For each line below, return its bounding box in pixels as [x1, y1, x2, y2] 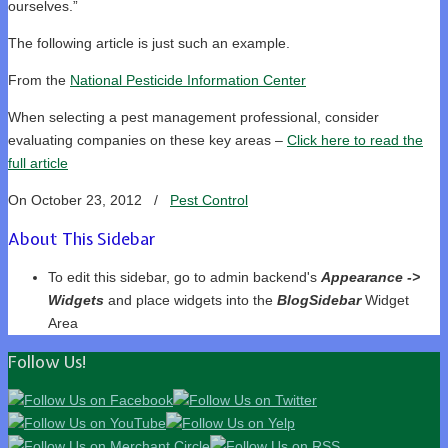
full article [8, 154, 68, 171]
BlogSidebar [277, 291, 361, 308]
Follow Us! [8, 350, 88, 373]
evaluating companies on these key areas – [8, 131, 287, 148]
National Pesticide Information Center [70, 71, 306, 88]
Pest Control [170, 191, 248, 208]
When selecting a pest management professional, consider [8, 108, 379, 125]
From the [8, 71, 70, 88]
